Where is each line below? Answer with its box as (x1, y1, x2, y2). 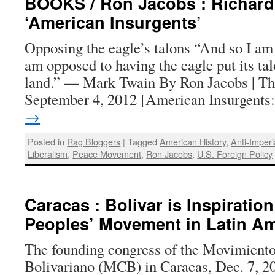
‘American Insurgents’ (25, 10, 201, 34)
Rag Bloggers (67, 135, 121, 149)
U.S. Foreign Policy (197, 147, 273, 161)
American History (160, 135, 227, 149)
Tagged (128, 135, 158, 149)
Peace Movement (72, 147, 142, 161)
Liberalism (28, 147, 68, 161)
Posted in (28, 135, 65, 149)
